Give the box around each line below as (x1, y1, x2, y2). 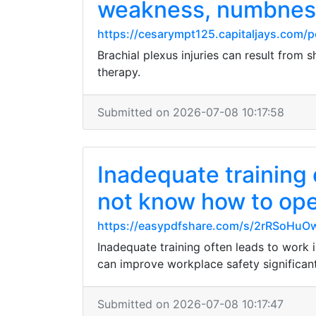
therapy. (97, 65, 140, 79)
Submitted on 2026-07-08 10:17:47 (97, 297, 284, 311)
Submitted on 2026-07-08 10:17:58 (97, 105, 284, 119)
